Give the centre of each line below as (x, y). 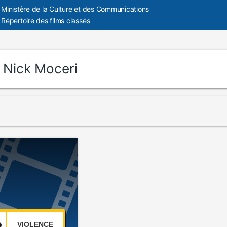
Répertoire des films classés (46, 21)
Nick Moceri (40, 69)
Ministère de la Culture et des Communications (75, 9)
